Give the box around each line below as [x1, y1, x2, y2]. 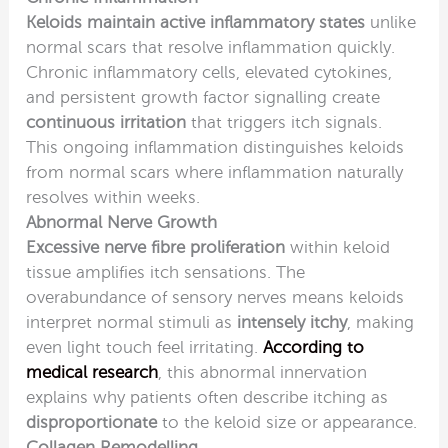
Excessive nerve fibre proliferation [26, 238, 286, 258]
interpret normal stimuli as [26, 313, 238, 333]
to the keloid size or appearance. [157, 413, 418, 433]
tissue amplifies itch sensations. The [26, 263, 306, 283]
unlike [365, 13, 417, 33]
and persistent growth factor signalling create [26, 88, 381, 108]
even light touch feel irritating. [26, 338, 264, 358]
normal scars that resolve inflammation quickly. [26, 38, 396, 58]
